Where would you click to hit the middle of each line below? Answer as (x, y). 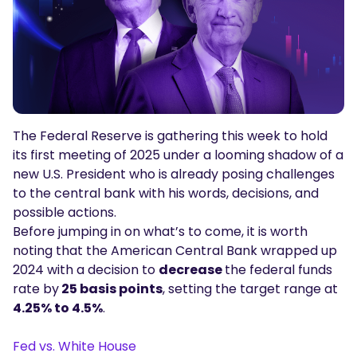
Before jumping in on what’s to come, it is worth (160, 231)
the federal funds (279, 269)
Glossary (65, 48)
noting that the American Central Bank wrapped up (175, 250)
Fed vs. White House (76, 346)
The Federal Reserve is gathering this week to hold (170, 135)
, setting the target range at (250, 288)
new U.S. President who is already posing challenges (174, 174)
